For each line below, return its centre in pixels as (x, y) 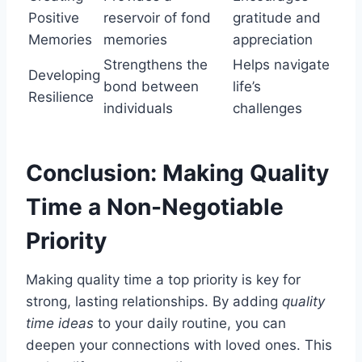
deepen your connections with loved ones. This (179, 345)
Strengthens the (156, 65)
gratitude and (277, 18)
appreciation (273, 40)
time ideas (60, 324)
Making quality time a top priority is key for (163, 280)
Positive (54, 18)
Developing (64, 76)
